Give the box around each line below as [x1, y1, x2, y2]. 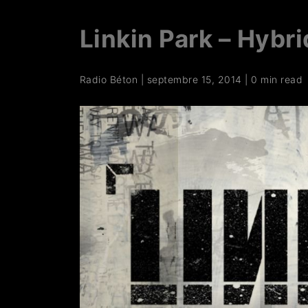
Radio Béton [79, 73, 138, 85]
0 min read [251, 73, 303, 85]
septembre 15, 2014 [146, 73, 242, 85]
